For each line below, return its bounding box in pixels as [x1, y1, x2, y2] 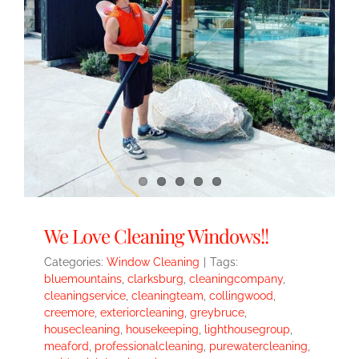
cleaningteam [131, 289, 204, 302]
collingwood [209, 289, 273, 302]
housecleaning [44, 323, 120, 336]
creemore [44, 306, 95, 319]
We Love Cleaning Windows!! [44, 223, 268, 248]
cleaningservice [44, 289, 126, 302]
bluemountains [44, 272, 122, 285]
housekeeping [126, 323, 199, 336]
